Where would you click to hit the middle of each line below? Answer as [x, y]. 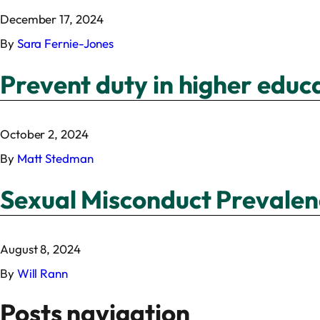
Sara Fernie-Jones [65, 44]
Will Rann [42, 274]
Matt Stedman [55, 159]
